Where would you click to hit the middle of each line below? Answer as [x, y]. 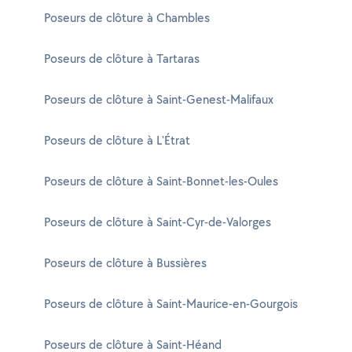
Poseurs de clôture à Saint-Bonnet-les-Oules [161, 181]
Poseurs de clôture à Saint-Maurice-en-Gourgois [171, 304]
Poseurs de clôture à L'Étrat [117, 140]
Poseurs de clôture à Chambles [127, 18]
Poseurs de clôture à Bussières [125, 263]
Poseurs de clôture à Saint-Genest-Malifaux [159, 99]
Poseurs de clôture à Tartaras [122, 59]
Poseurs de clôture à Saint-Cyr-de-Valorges [158, 222]
